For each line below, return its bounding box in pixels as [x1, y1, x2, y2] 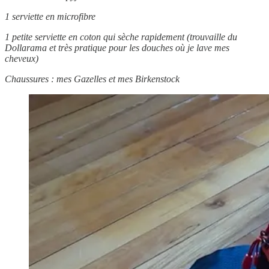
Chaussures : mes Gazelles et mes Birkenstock [5, 73, 180, 84]
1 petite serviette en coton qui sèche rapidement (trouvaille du [5, 31, 237, 42]
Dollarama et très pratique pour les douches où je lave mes [5, 42, 229, 53]
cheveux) [5, 53, 38, 64]
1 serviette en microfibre [5, 11, 95, 22]
